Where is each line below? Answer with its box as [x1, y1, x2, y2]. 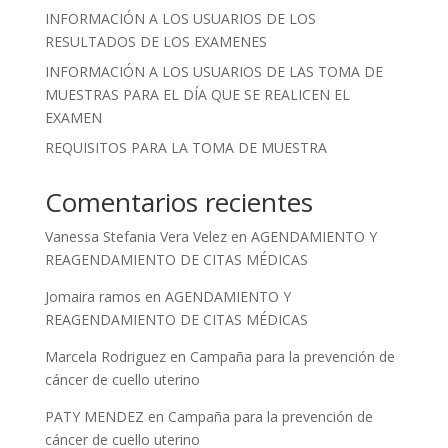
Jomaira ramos [44, 287, 141, 306]
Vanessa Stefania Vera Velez [44, 227, 227, 246]
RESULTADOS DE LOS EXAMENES [44, 32, 267, 51]
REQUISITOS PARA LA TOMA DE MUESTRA [44, 138, 327, 157]
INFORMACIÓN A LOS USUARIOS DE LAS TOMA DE [44, 62, 383, 81]
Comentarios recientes [44, 184, 313, 220]
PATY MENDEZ [44, 407, 144, 426]
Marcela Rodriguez [44, 347, 166, 366]
